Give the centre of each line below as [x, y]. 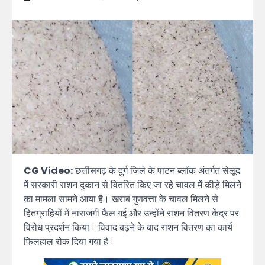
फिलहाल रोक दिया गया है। [69, 242]
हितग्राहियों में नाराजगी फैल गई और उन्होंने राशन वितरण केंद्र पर [131, 214]
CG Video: [48, 171]
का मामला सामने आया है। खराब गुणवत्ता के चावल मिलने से [121, 199]
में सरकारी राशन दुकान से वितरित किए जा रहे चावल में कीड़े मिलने [132, 185]
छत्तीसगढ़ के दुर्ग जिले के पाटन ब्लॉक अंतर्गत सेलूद [156, 171]
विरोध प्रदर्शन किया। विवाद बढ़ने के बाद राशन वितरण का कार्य [128, 228]
